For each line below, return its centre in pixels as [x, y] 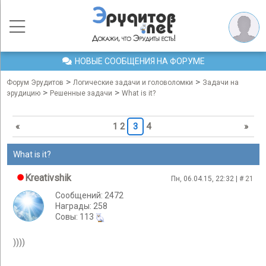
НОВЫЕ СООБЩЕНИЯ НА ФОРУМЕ [140, 61]
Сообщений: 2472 [89, 195]
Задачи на [221, 83]
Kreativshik [48, 178]
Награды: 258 [81, 206]
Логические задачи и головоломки [133, 83]
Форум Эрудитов [35, 83]
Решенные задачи [81, 93]
